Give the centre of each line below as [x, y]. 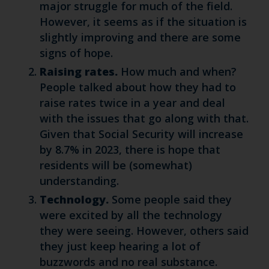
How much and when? [177, 71]
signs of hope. [76, 53]
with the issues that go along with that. [144, 118]
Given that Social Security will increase [141, 134]
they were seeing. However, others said [144, 231]
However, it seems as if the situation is [143, 22]
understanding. [79, 181]
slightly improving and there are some [140, 37]
